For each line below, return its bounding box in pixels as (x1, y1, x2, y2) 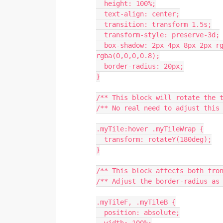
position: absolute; (104, 209, 180, 217)
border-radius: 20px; (104, 62, 184, 70)
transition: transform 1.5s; (104, 20, 212, 28)
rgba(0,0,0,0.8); (96, 52, 160, 60)
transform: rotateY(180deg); (104, 135, 212, 143)
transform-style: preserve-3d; (104, 31, 220, 39)
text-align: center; (104, 10, 180, 18)
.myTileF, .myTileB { (96, 198, 176, 206)
